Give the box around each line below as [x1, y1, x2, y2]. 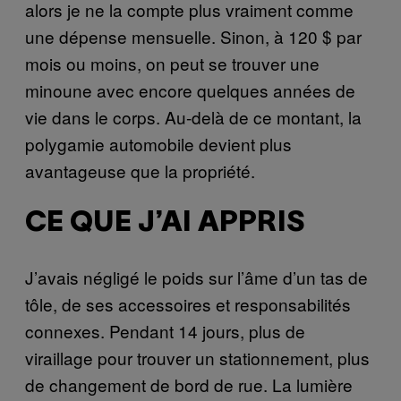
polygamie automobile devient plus [25, 131, 292, 156]
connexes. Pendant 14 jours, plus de [25, 318, 305, 343]
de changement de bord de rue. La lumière [25, 371, 353, 397]
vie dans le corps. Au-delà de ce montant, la [25, 104, 362, 129]
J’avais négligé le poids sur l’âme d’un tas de [25, 264, 368, 289]
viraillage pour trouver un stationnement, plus [25, 345, 370, 370]
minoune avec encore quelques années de [25, 77, 355, 102]
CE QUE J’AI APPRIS [25, 210, 304, 237]
